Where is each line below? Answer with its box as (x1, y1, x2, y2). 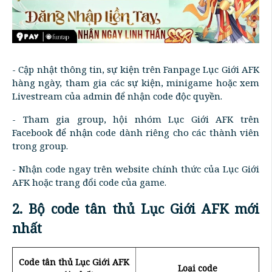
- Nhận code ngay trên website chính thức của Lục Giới (12, 162, 259, 175)
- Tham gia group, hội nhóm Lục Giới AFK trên (12, 112, 259, 125)
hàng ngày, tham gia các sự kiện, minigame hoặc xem (12, 76, 259, 89)
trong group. (12, 139, 68, 152)
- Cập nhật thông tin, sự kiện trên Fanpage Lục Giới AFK (12, 63, 259, 75)
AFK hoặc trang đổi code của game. (12, 175, 166, 188)
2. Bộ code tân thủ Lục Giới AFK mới (12, 199, 259, 217)
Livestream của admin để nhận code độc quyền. (12, 89, 222, 102)
